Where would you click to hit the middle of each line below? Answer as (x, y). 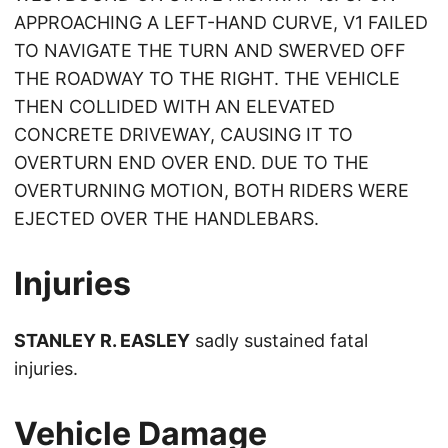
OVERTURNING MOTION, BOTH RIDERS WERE (211, 191)
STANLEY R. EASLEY (102, 341)
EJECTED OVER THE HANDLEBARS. (166, 219)
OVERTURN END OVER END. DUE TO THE (191, 163)
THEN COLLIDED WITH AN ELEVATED (174, 107)
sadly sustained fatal (279, 341)
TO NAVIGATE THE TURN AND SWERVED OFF (210, 51)
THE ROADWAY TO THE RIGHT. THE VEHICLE (207, 79)
